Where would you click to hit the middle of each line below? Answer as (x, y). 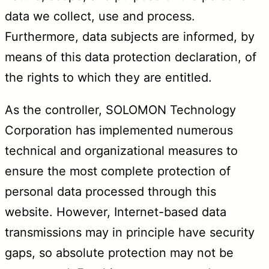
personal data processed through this (110, 191)
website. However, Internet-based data (116, 212)
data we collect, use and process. (100, 16)
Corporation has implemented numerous (119, 130)
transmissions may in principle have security (130, 232)
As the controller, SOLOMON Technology (120, 110)
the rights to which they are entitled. (108, 77)
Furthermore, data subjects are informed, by (130, 36)
